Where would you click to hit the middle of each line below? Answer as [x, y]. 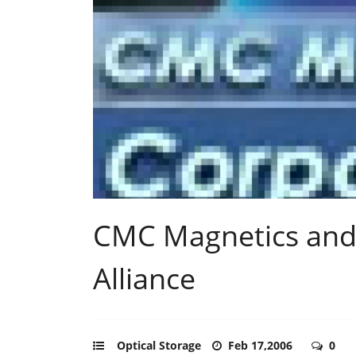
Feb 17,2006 [262, 345]
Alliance [144, 278]
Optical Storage [159, 345]
